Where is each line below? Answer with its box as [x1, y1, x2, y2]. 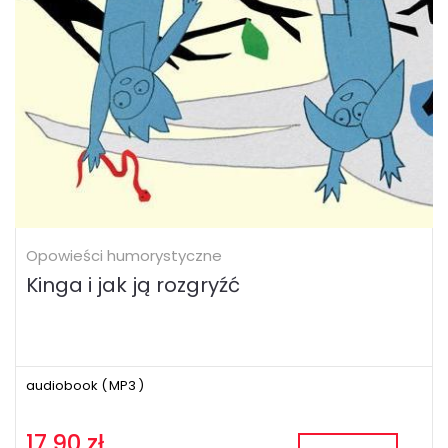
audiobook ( [26, 376, 107, 396]
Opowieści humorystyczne [26, 245, 222, 267]
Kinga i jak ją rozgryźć [26, 271, 240, 300]
